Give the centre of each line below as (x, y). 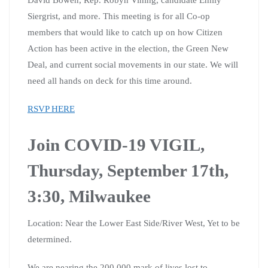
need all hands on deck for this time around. (110, 80)
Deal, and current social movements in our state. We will (133, 64)
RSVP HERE (51, 109)
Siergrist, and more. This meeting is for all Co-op (119, 16)
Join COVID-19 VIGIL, (116, 144)
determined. (50, 239)
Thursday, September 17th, (128, 170)
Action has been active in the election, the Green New (128, 48)
